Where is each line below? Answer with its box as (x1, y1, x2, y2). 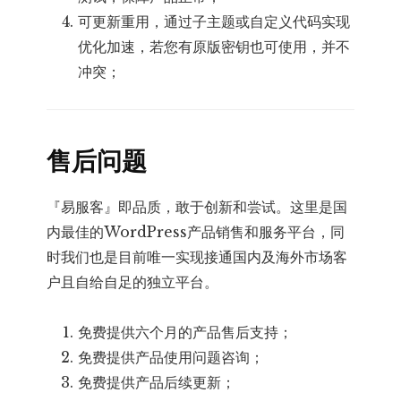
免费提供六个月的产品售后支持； (78, 323, 294, 342)
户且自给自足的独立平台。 (47, 273, 219, 292)
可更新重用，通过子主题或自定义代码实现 (78, 13, 351, 31)
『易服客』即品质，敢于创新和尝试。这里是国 (47, 198, 348, 217)
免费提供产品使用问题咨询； (78, 348, 265, 367)
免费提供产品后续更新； (78, 373, 236, 392)
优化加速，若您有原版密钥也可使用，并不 (78, 38, 351, 56)
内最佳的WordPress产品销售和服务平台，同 (47, 223, 346, 242)
